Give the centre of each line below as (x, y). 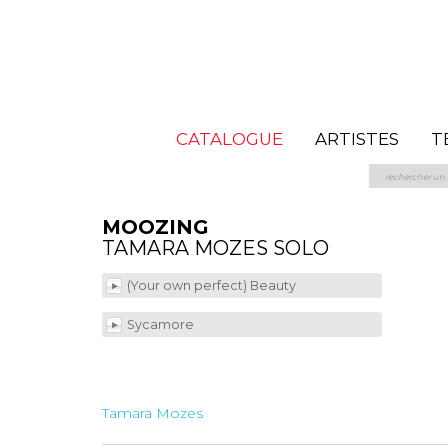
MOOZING (155, 227)
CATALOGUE (229, 139)
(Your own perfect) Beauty (213, 285)
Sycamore (162, 324)
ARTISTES (356, 139)
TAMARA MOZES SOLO (215, 248)
